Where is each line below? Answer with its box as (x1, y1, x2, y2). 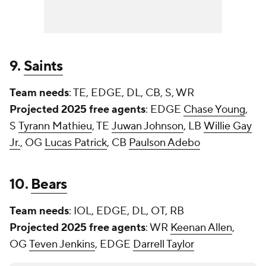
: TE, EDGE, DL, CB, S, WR (69, 86, 194, 100)
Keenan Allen (170, 221, 232, 235)
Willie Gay (204, 119, 252, 134)
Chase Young (183, 103, 245, 117)
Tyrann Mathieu (18, 119, 92, 134)
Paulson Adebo (129, 136, 200, 150)
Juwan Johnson (112, 119, 183, 134)
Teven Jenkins (29, 237, 95, 252)
